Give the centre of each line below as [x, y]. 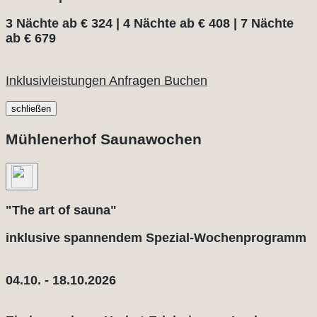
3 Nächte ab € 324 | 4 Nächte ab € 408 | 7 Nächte [150, 24]
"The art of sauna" [61, 211]
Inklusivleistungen [57, 81]
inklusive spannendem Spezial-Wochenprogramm [158, 238]
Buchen [186, 81]
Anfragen [137, 81]
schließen [31, 109]
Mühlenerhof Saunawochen [104, 139]
